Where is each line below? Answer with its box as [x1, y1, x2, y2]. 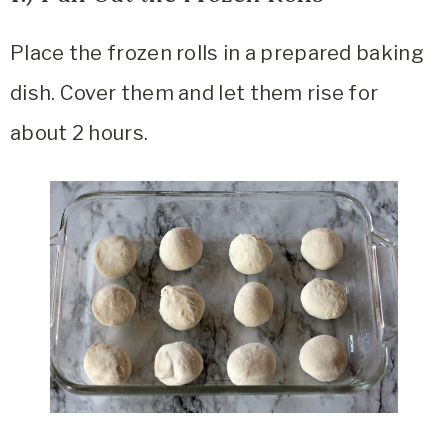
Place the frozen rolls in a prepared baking [10, 40, 424, 65]
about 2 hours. [10, 120, 149, 145]
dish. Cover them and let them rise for [10, 80, 379, 105]
